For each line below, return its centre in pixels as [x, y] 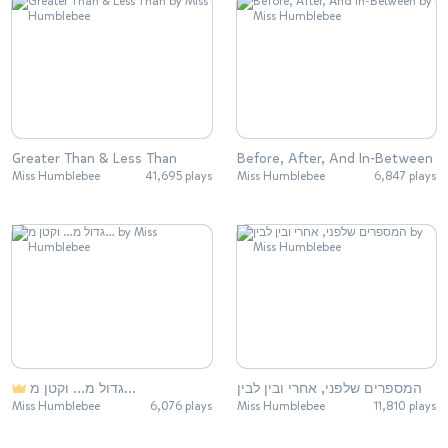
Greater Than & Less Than [94, 158]
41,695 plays [178, 175]
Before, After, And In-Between [334, 158]
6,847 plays [405, 175]
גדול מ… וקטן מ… [130, 389]
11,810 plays [405, 406]
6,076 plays [180, 406]
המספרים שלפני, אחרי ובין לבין [329, 389]
